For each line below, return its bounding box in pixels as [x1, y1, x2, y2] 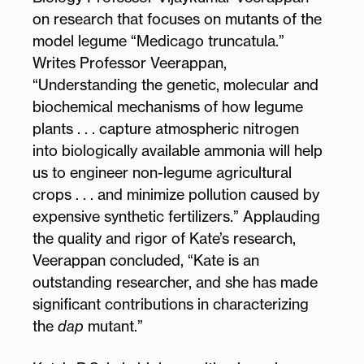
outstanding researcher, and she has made [32, 272, 318, 291]
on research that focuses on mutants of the [32, 9, 322, 28]
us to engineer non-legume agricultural [32, 162, 292, 181]
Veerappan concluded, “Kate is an [32, 250, 259, 269]
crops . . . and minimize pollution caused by [32, 184, 319, 203]
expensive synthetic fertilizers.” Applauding [32, 206, 320, 225]
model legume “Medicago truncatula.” [32, 31, 284, 50]
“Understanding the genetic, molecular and [32, 75, 318, 93]
